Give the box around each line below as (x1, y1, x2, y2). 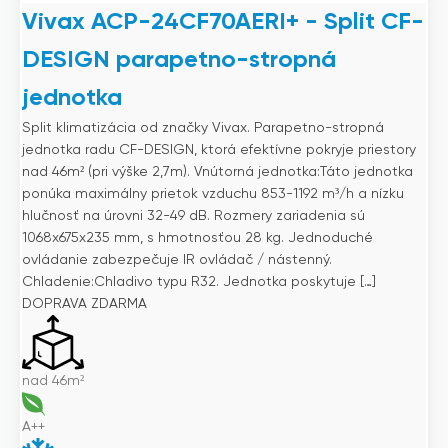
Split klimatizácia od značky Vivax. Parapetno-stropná (22, 121, 384, 136)
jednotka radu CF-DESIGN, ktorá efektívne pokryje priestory (22, 143, 416, 158)
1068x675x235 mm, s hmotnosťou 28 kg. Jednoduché (22, 231, 373, 246)
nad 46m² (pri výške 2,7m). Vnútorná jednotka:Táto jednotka (22, 165, 413, 180)
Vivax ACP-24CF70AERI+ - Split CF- (22, 10, 424, 35)
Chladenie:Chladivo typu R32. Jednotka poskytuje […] (22, 275, 376, 290)
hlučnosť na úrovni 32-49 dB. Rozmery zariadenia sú (22, 209, 365, 224)
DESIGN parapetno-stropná (22, 48, 336, 73)
